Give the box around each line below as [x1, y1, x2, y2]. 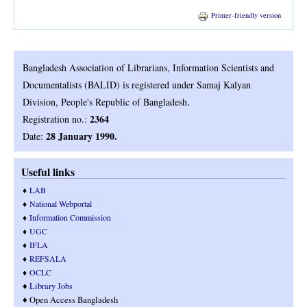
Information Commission [29, 212, 111, 223]
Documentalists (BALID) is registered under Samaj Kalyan [23, 78, 251, 92]
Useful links [21, 164, 75, 180]
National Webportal [29, 198, 92, 210]
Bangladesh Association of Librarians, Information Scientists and [23, 61, 274, 75]
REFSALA [29, 253, 66, 265]
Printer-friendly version [210, 10, 281, 21]
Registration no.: [23, 112, 90, 126]
